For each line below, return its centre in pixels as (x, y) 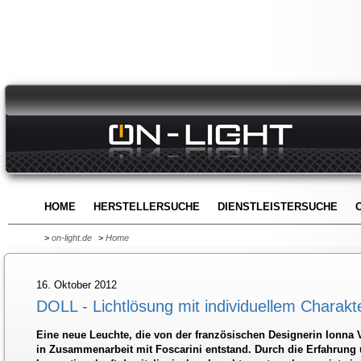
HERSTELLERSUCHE (147, 207)
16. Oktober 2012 (77, 285)
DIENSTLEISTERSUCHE (278, 207)
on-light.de (72, 238)
